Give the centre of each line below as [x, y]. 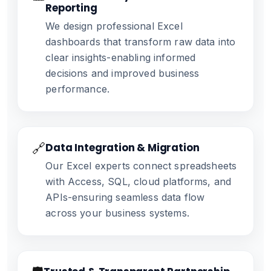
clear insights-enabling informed [121, 57]
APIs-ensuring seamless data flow [125, 197]
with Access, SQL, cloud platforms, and [139, 181]
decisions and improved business [122, 73]
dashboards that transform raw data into [141, 42]
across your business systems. [117, 213]
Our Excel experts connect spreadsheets [141, 166]
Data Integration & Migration [122, 148]
